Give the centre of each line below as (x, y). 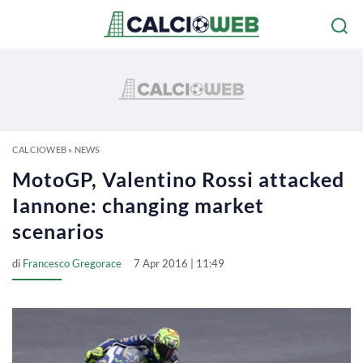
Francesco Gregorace (72, 263)
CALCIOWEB (39, 149)
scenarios (58, 231)
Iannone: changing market (138, 205)
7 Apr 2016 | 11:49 (179, 263)
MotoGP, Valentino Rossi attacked (178, 179)
